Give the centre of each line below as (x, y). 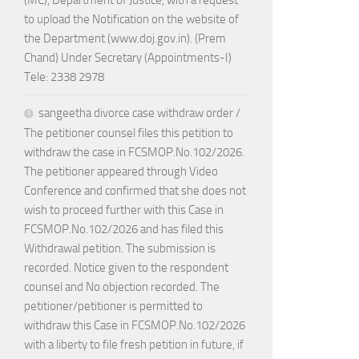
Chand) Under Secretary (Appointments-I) (128, 58)
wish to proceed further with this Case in (124, 210)
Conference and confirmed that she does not (135, 191)
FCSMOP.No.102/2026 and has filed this (124, 230)
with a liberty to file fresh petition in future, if (134, 345)
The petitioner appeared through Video (121, 172)
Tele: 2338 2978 (64, 77)
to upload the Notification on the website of (131, 20)
